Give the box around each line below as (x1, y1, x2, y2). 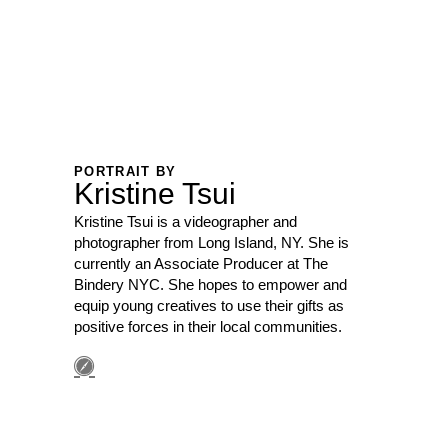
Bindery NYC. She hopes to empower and (74, 276, 347, 293)
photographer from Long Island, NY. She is (74, 234, 349, 251)
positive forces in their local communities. (74, 318, 342, 335)
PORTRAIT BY (74, 164, 177, 179)
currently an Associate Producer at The (74, 255, 328, 272)
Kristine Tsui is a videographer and (74, 213, 297, 230)
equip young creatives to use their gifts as (74, 297, 344, 314)
